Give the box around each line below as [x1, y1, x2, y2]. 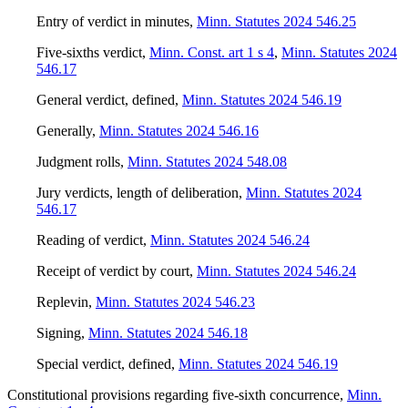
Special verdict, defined [36, 356, 171, 372]
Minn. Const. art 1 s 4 [149, 45, 274, 61]
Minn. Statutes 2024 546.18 [88, 325, 248, 342]
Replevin [36, 294, 88, 311]
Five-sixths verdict [36, 45, 142, 61]
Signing [36, 325, 81, 342]
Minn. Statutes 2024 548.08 [127, 154, 287, 170]
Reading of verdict [36, 232, 143, 249]
